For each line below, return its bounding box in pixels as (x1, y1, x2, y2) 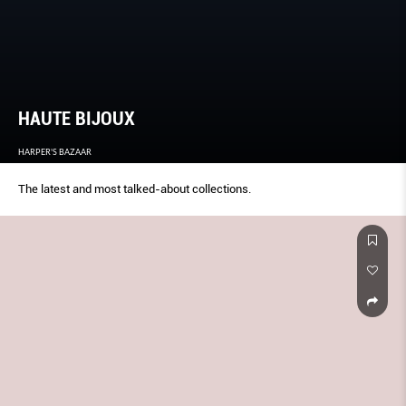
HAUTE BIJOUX (18, 107, 135, 130)
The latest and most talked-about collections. (18, 181, 251, 196)
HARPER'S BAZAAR (18, 146, 92, 157)
